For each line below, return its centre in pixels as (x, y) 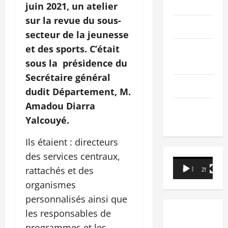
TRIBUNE (187, 110)
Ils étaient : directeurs (72, 142)
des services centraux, (73, 156)
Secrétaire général (68, 77)
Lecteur (187, 163)
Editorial (187, 27)
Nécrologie (191, 86)
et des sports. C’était (73, 49)
